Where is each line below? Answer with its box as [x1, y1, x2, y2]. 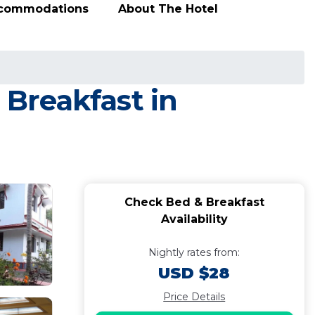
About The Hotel [118, 1, 218, 15]
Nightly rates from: [148, 246, 240, 259]
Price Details [163, 290, 226, 303]
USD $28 [158, 264, 231, 283]
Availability [160, 212, 228, 226]
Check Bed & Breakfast [124, 195, 264, 209]
